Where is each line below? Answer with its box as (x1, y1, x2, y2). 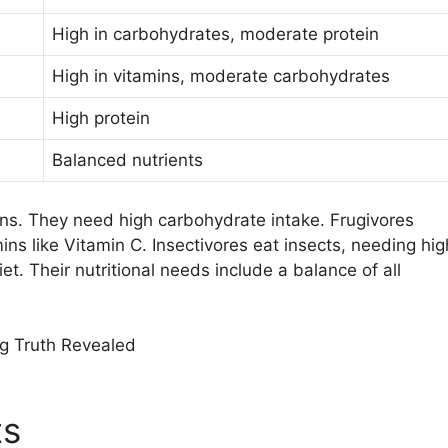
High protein (51, 108, 150, 128)
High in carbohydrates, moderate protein (51, 24, 379, 44)
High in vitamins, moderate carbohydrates (51, 66, 390, 86)
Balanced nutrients (51, 150, 203, 170)
